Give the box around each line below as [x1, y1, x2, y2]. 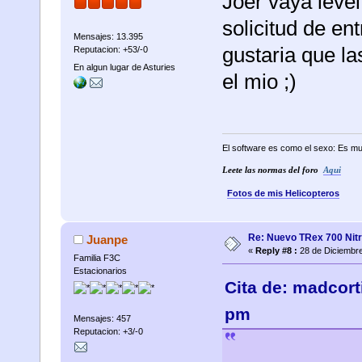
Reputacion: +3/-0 [73, 326, 143, 336]
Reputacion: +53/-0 [73, 44, 148, 55]
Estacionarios [73, 266, 127, 276]
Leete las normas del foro [221, 166, 323, 175]
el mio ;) [221, 69, 297, 93]
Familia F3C [73, 253, 120, 263]
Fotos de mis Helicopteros [226, 188, 339, 199]
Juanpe [86, 233, 128, 247]
